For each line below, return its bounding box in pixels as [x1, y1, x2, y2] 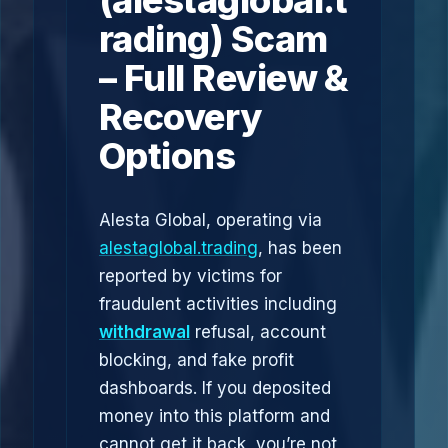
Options [99, 134, 236, 178]
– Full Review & [99, 56, 349, 100]
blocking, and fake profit [99, 350, 294, 370]
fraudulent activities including [99, 294, 337, 314]
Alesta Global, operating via [99, 210, 322, 230]
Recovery [99, 95, 262, 139]
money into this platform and [99, 406, 330, 426]
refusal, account [190, 322, 326, 342]
